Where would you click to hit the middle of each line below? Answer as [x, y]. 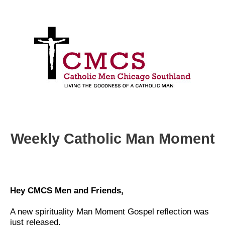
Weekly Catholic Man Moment [113, 139]
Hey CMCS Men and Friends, [67, 191]
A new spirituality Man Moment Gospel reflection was [109, 212]
